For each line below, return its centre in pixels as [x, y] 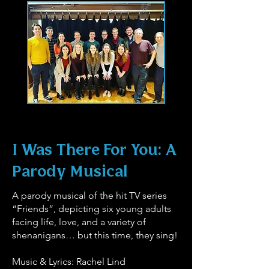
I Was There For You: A [95, 151]
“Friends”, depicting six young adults [92, 209]
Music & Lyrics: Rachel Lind [69, 261]
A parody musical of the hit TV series [89, 195]
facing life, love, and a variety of [79, 222]
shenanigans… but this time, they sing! [95, 235]
